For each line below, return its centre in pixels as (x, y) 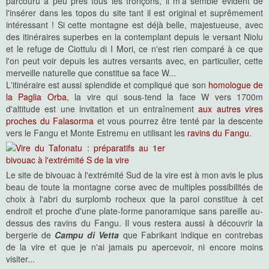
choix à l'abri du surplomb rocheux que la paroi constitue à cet (134, 199)
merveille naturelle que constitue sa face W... (91, 73)
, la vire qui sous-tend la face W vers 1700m (165, 97)
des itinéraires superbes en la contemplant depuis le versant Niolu (134, 37)
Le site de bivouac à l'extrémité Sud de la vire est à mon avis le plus (134, 175)
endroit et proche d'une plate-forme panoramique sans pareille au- (134, 211)
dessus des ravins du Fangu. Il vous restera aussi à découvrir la (134, 223)
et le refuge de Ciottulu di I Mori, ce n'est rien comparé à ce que (134, 49)
